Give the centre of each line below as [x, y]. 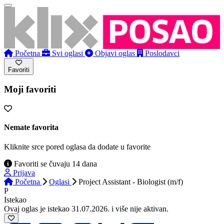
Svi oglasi [67, 53]
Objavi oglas [115, 53]
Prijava [24, 173]
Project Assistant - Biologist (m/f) [131, 182]
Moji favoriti [30, 89]
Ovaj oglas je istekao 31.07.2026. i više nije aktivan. [86, 209]
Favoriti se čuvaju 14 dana [54, 164]
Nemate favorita [31, 127]
